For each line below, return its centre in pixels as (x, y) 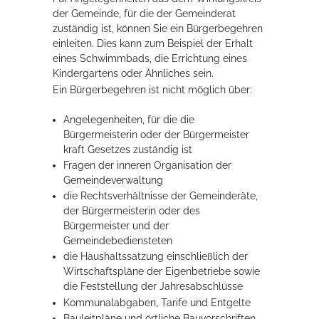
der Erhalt (228, 43)
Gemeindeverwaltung (114, 180)
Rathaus (109, 21)
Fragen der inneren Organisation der (148, 165)
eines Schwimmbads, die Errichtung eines (150, 58)
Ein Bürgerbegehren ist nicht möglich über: (152, 89)
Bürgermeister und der (116, 226)
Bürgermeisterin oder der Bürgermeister (157, 134)
